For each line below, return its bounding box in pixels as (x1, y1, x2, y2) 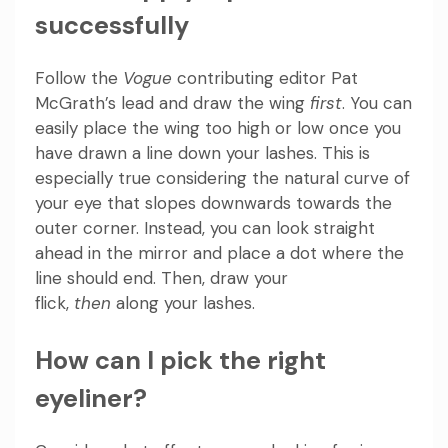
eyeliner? (35, 381, 147, 415)
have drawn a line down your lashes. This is (35, 142, 370, 165)
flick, (35, 292, 74, 315)
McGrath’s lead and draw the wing (35, 92, 310, 115)
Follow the (35, 67, 123, 90)
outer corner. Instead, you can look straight (35, 217, 375, 240)
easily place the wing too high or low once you (35, 117, 401, 140)
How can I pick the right (35, 343, 326, 377)
